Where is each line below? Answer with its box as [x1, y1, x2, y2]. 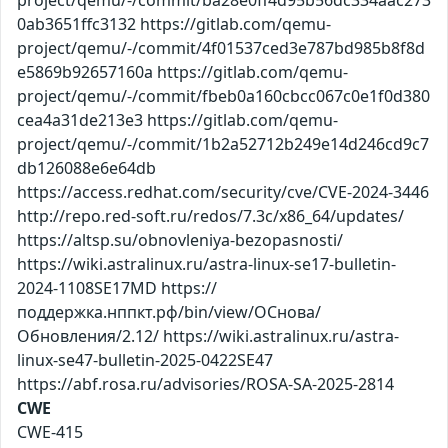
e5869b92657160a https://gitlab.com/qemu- [17, 60, 348, 83]
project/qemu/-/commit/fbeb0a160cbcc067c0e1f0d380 [17, 84, 430, 107]
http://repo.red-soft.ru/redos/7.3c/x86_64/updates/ [17, 204, 404, 227]
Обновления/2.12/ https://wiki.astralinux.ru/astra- [17, 324, 399, 347]
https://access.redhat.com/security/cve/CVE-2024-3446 [17, 180, 429, 203]
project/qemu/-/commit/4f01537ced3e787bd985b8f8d [17, 36, 425, 59]
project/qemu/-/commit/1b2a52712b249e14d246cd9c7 [17, 132, 429, 155]
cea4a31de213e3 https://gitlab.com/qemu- [17, 108, 338, 131]
